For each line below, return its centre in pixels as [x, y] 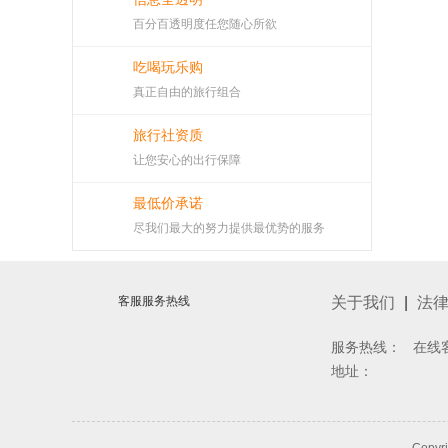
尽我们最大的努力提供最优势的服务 [229, 228]
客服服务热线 [154, 301]
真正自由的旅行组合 [187, 92]
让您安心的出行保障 [187, 160]
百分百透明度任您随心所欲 [205, 24]
